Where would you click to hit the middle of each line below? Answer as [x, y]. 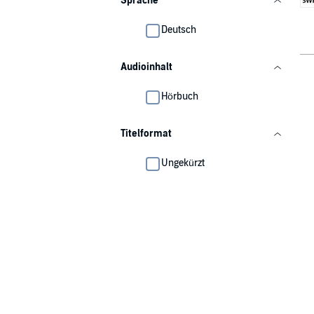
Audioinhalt [146, 67]
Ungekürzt [183, 163]
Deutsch [179, 30]
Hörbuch [180, 96]
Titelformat [146, 134]
